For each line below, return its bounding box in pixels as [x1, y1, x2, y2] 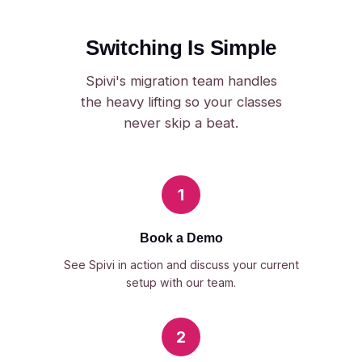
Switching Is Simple [85, 36, 277, 59]
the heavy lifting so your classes [80, 94, 282, 110]
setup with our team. [126, 276, 236, 289]
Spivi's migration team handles [85, 73, 277, 89]
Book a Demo [139, 231, 223, 245]
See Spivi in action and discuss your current [63, 258, 299, 271]
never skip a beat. [124, 115, 238, 131]
